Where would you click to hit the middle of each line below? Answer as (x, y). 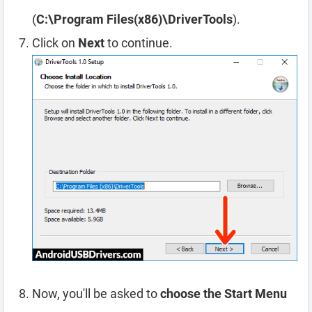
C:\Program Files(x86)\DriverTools (134, 19)
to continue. (139, 43)
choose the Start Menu (224, 294)
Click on (55, 43)
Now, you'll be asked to (96, 294)
